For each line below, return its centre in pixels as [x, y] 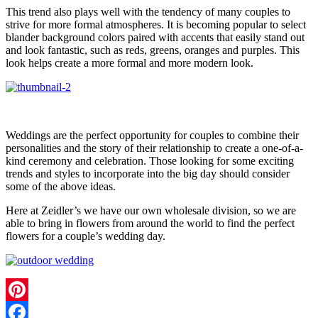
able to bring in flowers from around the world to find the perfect [150, 224]
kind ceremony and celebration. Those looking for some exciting [150, 161]
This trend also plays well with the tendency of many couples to [148, 12]
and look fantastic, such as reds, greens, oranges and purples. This [153, 50]
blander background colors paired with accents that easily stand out [155, 38]
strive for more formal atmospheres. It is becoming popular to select [156, 25]
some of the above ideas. [61, 187]
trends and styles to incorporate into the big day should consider [148, 174]
